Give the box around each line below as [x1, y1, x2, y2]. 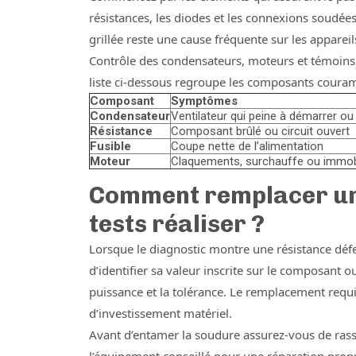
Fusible [90, 139, 131, 153]
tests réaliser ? [89, 210, 265, 238]
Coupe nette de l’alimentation [171, 139, 323, 153]
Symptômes [171, 94, 238, 108]
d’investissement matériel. [89, 305, 232, 321]
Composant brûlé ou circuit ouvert [171, 124, 350, 138]
